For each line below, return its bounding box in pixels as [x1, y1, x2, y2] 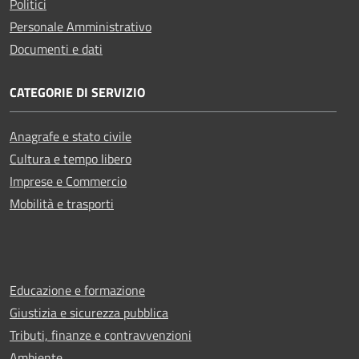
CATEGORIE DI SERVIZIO [10, 82, 145, 102]
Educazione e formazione [10, 280, 145, 300]
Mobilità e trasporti [10, 193, 114, 213]
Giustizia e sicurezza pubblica [10, 302, 168, 322]
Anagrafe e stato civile [10, 126, 131, 146]
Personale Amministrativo [10, 16, 151, 36]
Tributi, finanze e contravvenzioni [10, 325, 192, 345]
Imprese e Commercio [10, 171, 127, 191]
